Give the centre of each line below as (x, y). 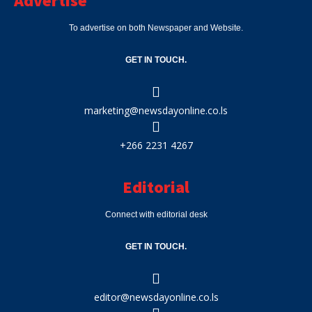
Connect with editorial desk (156, 215)
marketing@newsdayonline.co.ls (156, 111)
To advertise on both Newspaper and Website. (156, 28)
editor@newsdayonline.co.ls (156, 297)
